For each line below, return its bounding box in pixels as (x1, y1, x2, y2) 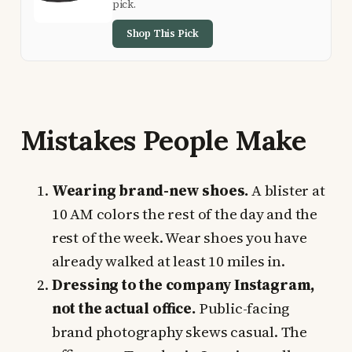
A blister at (248, 179, 325, 200)
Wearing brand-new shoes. (51, 179, 249, 200)
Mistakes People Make (20, 122, 306, 158)
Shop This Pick (126, 26, 200, 40)
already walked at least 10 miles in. (51, 250, 285, 271)
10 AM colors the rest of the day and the (51, 203, 318, 224)
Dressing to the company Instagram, (51, 273, 315, 295)
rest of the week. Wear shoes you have (51, 226, 307, 247)
